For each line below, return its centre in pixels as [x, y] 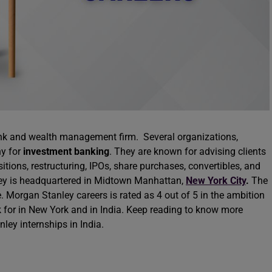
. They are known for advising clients [188, 151]
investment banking [66, 151]
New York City [216, 181]
